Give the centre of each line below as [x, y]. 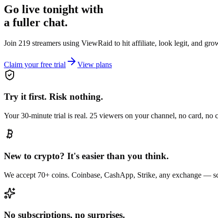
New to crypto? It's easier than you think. [86, 156]
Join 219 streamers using [43, 43]
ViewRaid [97, 43]
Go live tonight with [54, 9]
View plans [95, 64]
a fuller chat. [36, 22]
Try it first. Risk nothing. [54, 97]
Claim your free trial [35, 64]
